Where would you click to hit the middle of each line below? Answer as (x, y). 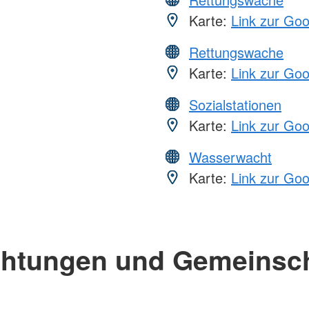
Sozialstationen (235, 105)
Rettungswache (236, 52)
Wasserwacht (230, 157)
